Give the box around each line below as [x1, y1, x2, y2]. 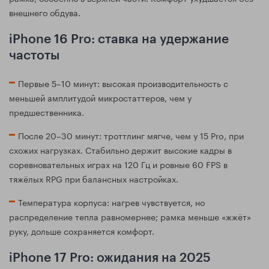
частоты [9, 49, 59, 62]
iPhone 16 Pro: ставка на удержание [9, 33, 229, 46]
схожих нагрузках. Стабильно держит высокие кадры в [9, 143, 232, 157]
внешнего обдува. [9, 5, 80, 19]
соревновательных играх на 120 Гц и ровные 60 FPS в [9, 157, 228, 171]
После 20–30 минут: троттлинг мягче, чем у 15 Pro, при [18, 128, 244, 142]
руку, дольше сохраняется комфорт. [9, 224, 154, 238]
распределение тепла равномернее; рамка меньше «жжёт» [9, 210, 251, 223]
